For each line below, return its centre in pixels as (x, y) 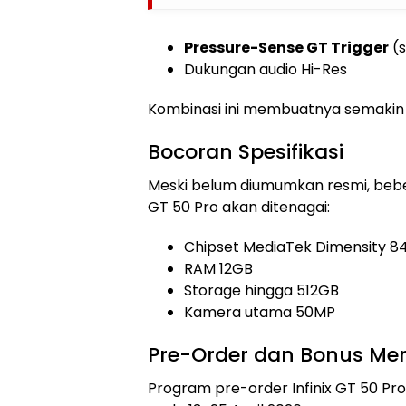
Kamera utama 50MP (260, 312)
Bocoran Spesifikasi (246, 152)
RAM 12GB (218, 269)
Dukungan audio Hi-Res (266, 69)
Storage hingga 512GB (261, 290)
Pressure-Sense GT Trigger (286, 48)
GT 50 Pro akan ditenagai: (239, 207)
